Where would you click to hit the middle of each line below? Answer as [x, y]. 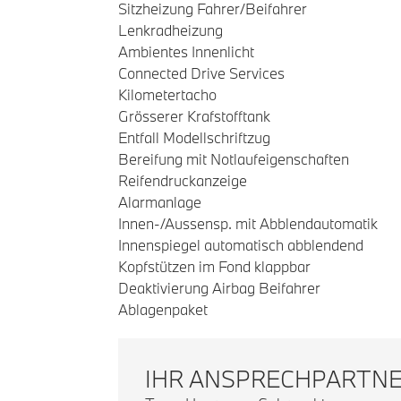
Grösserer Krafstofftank [194, 116]
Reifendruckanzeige [183, 180]
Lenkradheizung [171, 30]
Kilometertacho [167, 94]
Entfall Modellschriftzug [194, 137]
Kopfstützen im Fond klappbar [214, 266]
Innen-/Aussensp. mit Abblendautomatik [248, 223]
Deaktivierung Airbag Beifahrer [219, 288]
